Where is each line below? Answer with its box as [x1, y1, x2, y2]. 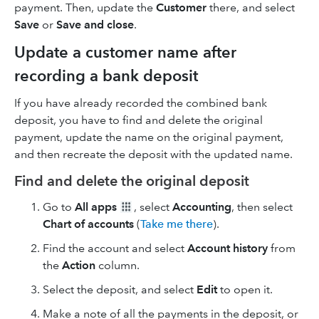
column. [95, 258, 140, 272]
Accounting [172, 200, 231, 214]
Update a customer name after [14, 43, 236, 62]
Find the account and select [43, 241, 187, 255]
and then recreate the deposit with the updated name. [14, 147, 293, 161]
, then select [231, 200, 293, 214]
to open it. [217, 283, 273, 296]
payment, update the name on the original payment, [14, 130, 283, 144]
